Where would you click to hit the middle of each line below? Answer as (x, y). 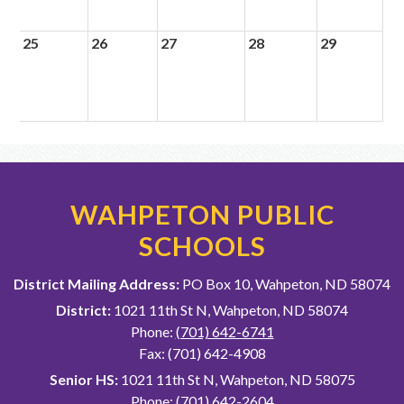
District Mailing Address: (96, 284)
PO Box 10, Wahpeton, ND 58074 (285, 284)
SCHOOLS (202, 246)
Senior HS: (83, 379)
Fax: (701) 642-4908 (202, 353)
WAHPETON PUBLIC (202, 214)
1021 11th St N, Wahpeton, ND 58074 (230, 310)
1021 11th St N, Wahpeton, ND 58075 (236, 379)
